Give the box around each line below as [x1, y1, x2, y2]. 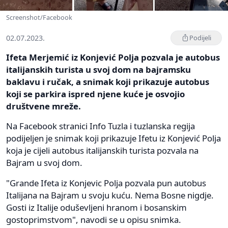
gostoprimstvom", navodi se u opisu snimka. [6, 213, 181, 225]
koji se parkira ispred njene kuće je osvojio [6, 88, 185, 100]
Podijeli [189, 33, 211, 42]
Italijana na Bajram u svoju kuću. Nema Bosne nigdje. [6, 189, 214, 201]
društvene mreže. [6, 100, 81, 112]
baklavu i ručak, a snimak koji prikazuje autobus [6, 75, 209, 88]
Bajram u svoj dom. [6, 156, 82, 168]
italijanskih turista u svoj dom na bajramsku [6, 63, 191, 75]
